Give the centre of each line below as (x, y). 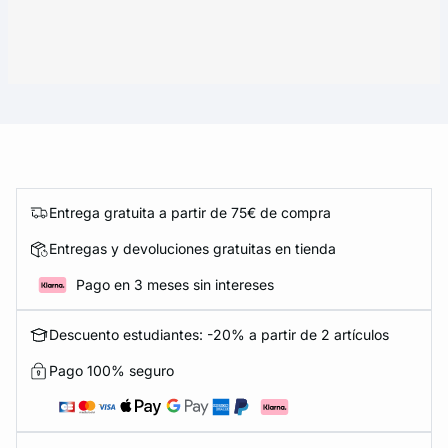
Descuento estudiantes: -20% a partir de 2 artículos (219, 335)
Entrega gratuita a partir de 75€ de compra (190, 213)
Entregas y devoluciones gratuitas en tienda (192, 249)
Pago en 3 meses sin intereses (175, 285)
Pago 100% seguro (111, 371)
